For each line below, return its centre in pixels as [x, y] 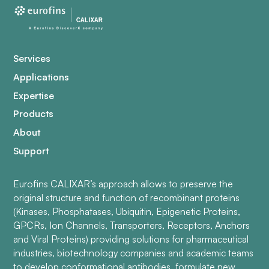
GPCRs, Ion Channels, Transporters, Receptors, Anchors [132, 225]
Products [34, 114]
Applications [41, 77]
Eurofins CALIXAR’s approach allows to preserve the [123, 183]
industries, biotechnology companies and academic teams [134, 252]
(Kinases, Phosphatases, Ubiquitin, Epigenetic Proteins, [127, 211]
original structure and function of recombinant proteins [127, 197]
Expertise [34, 95]
